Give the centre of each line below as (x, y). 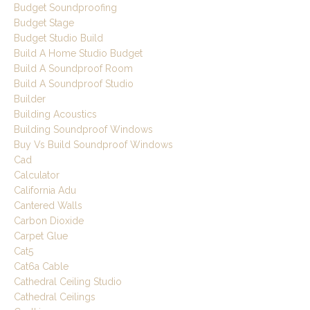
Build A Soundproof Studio (74, 84)
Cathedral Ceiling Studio (68, 282)
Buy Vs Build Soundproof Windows (93, 145)
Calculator (37, 175)
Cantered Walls (48, 206)
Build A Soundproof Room (73, 69)
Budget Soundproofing (65, 8)
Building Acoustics (55, 115)
